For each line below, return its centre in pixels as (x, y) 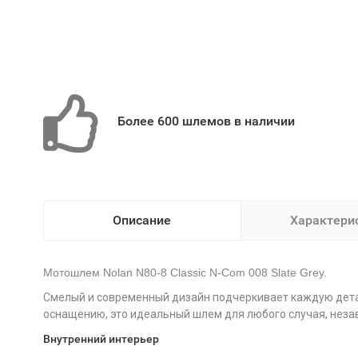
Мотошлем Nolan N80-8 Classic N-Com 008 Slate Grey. (185, 272)
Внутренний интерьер (101, 339)
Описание (142, 220)
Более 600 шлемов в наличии (206, 121)
